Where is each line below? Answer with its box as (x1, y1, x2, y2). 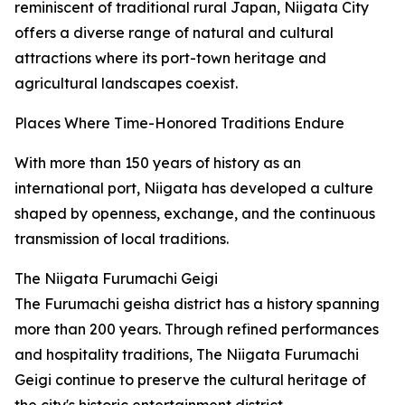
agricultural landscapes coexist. (14, 74, 238, 93)
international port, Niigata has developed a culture (14, 179, 373, 198)
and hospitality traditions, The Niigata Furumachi (14, 345, 359, 364)
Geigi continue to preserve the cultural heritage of (14, 371, 366, 390)
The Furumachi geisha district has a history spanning (14, 295, 380, 314)
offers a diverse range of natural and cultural (14, 24, 334, 42)
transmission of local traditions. (14, 230, 229, 249)
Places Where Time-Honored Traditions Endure (14, 114, 344, 133)
